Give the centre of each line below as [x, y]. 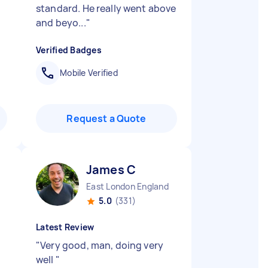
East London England [127, 186]
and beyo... [61, 23]
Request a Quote [106, 118]
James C [111, 170]
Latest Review [65, 227]
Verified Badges [69, 50]
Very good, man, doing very [102, 245]
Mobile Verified [89, 73]
